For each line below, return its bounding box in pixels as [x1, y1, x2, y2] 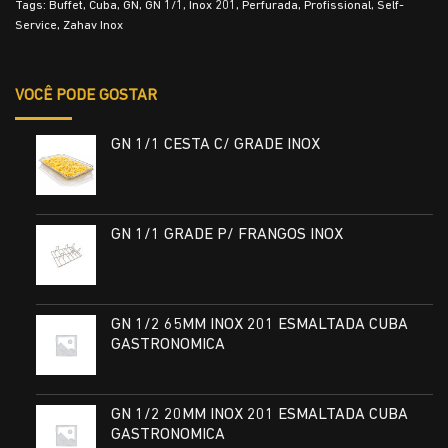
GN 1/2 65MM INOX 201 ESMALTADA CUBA [110, 316, 408, 333]
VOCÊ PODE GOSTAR [15, 87, 157, 104]
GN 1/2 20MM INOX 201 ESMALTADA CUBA [110, 406, 408, 423]
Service [15, 19, 57, 33]
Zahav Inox [63, 19, 123, 33]
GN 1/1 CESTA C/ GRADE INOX [110, 136, 320, 153]
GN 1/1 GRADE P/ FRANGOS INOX [110, 227, 343, 244]
